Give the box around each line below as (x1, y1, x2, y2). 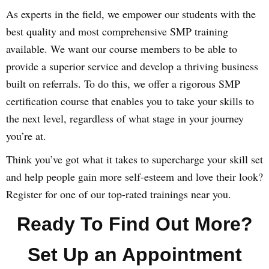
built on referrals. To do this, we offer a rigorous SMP (6, 76, 240, 91)
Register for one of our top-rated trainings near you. (6, 187, 231, 201)
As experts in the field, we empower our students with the (6, 7, 256, 21)
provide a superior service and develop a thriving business (6, 59, 258, 73)
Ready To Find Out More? (16, 213, 253, 235)
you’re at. (6, 128, 46, 143)
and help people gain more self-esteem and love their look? (6, 169, 263, 184)
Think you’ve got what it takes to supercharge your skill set (6, 152, 263, 166)
